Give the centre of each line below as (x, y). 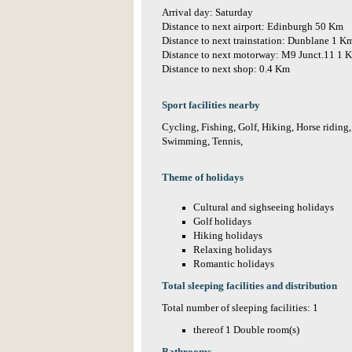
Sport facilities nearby (211, 105)
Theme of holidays (203, 178)
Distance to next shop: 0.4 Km (226, 69)
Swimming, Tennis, (202, 141)
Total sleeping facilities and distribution (249, 286)
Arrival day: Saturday (207, 13)
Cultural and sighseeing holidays (264, 207)
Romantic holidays (234, 264)
